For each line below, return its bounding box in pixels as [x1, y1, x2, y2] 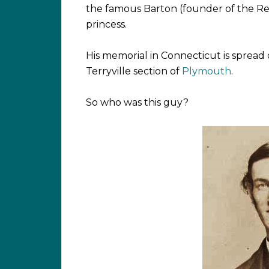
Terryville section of [86, 65, 182, 77]
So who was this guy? [86, 96, 189, 108]
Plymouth [182, 65, 231, 77]
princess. [86, 18, 127, 30]
